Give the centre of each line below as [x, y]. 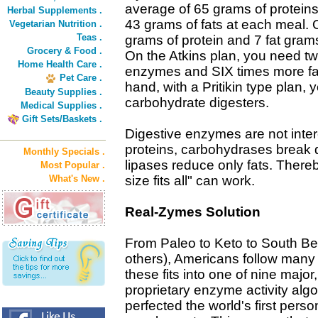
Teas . [89, 37]
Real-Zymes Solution [193, 212]
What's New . [77, 179]
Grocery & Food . [65, 51]
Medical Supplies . [61, 105]
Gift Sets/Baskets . [62, 119]
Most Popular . [73, 165]
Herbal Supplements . [55, 10]
